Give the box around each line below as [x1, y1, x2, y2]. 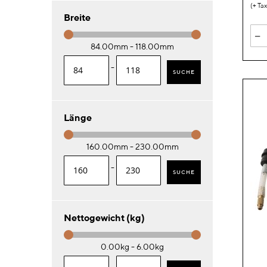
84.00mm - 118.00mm [91, 42, 174, 52]
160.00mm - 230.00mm [86, 142, 179, 152]
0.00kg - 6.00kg [101, 242, 164, 252]
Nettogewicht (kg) [64, 212, 145, 224]
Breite [64, 12, 91, 24]
